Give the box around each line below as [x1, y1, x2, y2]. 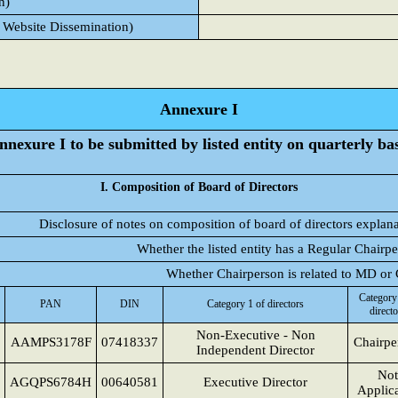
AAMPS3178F [10, 335, 92, 349]
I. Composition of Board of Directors [100, 179, 298, 194]
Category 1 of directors [207, 298, 304, 310]
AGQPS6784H [10, 375, 92, 389]
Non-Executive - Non [195, 328, 315, 342]
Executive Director [203, 375, 307, 389]
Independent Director [196, 343, 314, 357]
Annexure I [160, 100, 238, 118]
